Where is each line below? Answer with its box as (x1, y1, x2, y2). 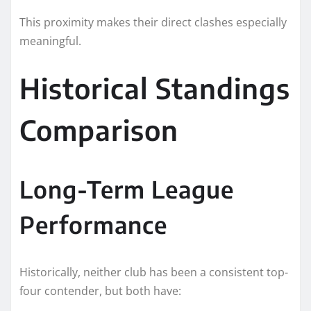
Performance (19, 209, 167, 239)
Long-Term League (19, 174, 234, 203)
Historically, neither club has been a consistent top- (19, 264, 288, 280)
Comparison (19, 112, 178, 147)
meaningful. (19, 33, 81, 49)
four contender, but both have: (19, 283, 181, 299)
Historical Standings (19, 70, 290, 106)
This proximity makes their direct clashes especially (19, 14, 287, 30)
